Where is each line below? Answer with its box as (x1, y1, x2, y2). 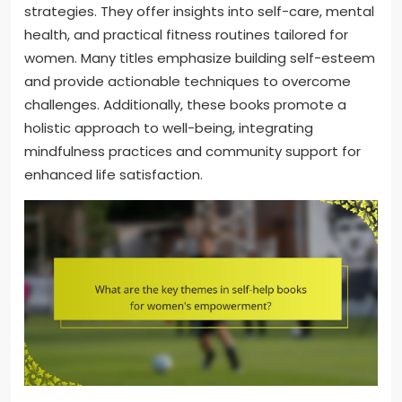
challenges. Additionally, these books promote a (24, 95, 346, 115)
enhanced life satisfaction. (24, 165, 203, 185)
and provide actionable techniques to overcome (24, 72, 351, 92)
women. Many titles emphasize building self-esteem (24, 48, 375, 68)
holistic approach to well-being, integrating (24, 118, 313, 138)
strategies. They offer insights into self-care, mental (24, 2, 374, 22)
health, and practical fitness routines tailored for (24, 25, 348, 45)
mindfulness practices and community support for (24, 142, 361, 162)
